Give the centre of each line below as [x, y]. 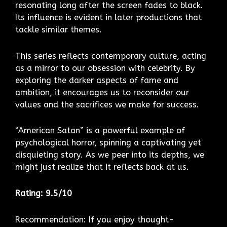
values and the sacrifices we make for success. [107, 104]
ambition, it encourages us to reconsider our [102, 92]
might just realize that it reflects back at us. [102, 167]
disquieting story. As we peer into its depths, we [110, 155]
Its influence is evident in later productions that [108, 17]
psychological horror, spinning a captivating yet [108, 143]
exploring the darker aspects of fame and [97, 80]
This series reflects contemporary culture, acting [111, 56]
